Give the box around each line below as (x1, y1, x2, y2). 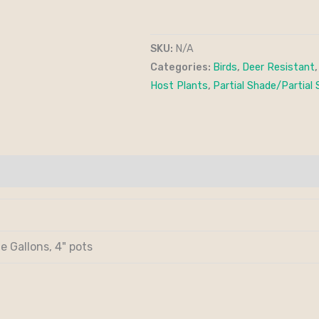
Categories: (150, 61, 213, 73)
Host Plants (150, 79, 208, 92)
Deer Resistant (242, 61, 315, 73)
